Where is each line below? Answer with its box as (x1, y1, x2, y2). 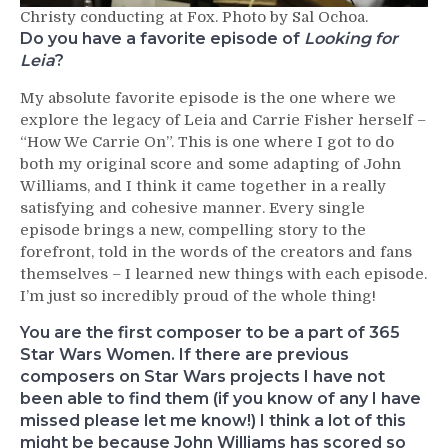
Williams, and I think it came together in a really (20, 176, 386, 195)
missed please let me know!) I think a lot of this (20, 410, 406, 430)
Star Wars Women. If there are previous (20, 344, 349, 364)
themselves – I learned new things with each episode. (20, 264, 427, 283)
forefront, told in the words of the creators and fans (20, 242, 412, 261)
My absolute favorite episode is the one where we (20, 88, 396, 107)
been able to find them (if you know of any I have (20, 388, 421, 408)
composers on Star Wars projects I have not (20, 366, 385, 386)
